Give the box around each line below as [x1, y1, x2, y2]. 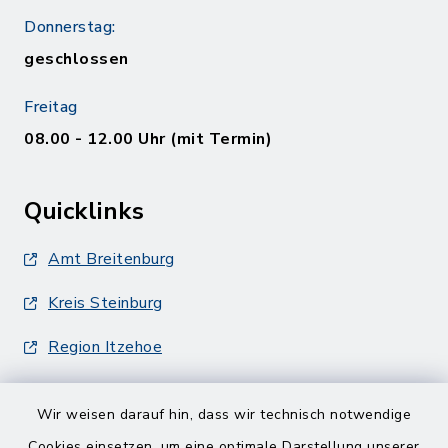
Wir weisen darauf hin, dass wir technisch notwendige [37, 405, 411, 424]
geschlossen [24, 48, 129, 70]
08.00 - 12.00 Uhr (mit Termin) [24, 128, 272, 150]
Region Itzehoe [48, 336, 162, 358]
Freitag [24, 96, 78, 118]
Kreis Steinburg [48, 292, 163, 314]
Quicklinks [24, 195, 144, 227]
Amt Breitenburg [48, 248, 175, 270]
